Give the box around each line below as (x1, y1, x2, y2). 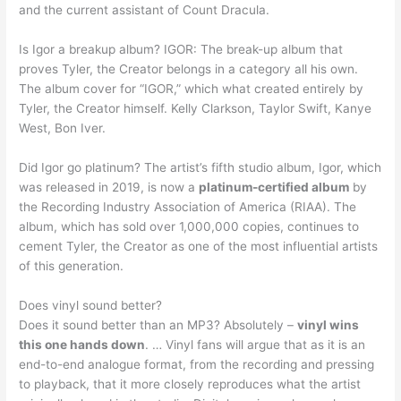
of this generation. (19, 258, 124, 273)
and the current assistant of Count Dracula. (19, 3, 270, 18)
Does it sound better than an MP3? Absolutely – (19, 317, 298, 332)
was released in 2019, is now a (19, 179, 200, 194)
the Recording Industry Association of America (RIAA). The (19, 199, 357, 214)
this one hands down (19, 337, 146, 352)
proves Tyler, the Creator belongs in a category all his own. (19, 61, 359, 76)
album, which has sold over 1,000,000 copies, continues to (19, 218, 360, 234)
